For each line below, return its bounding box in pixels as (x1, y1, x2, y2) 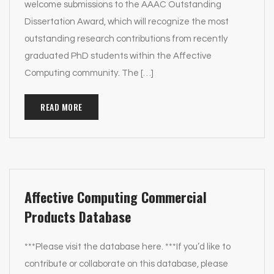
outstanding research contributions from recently (24, 34, 228, 43)
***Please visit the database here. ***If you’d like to (24, 242, 231, 251)
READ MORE (40, 100, 83, 113)
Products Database (24, 207, 131, 226)
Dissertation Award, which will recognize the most (24, 17, 229, 26)
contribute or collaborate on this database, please (24, 259, 228, 268)
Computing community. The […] (24, 68, 154, 78)
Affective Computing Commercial (24, 187, 207, 207)
